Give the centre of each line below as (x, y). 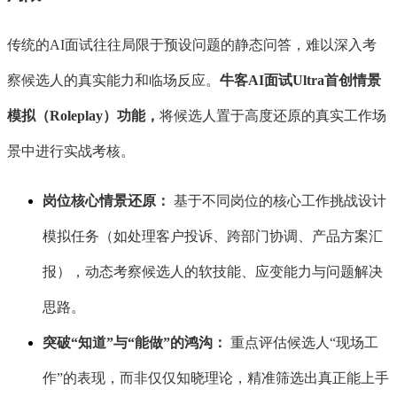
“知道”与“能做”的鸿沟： (149, 343)
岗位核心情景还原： (106, 201)
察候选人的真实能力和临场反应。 (113, 81)
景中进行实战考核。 (71, 152)
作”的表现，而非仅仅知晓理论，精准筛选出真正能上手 (216, 378)
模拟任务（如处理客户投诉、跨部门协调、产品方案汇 (213, 237)
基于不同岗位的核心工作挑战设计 (278, 201)
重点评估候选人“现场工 (303, 343)
